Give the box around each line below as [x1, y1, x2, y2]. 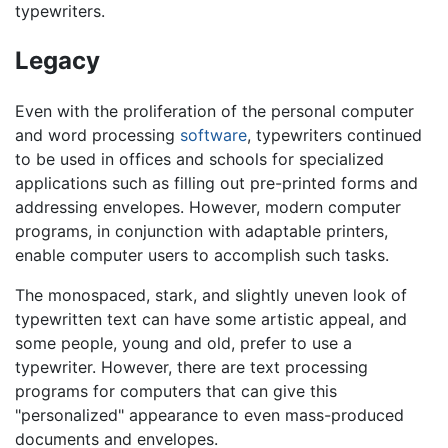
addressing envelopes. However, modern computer [15, 197, 401, 218]
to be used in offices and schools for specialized [15, 149, 384, 170]
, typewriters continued [247, 125, 422, 146]
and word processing [15, 125, 180, 146]
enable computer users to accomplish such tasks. [15, 245, 389, 266]
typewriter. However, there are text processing [15, 357, 368, 378]
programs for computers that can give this [15, 381, 337, 402]
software [180, 125, 247, 146]
